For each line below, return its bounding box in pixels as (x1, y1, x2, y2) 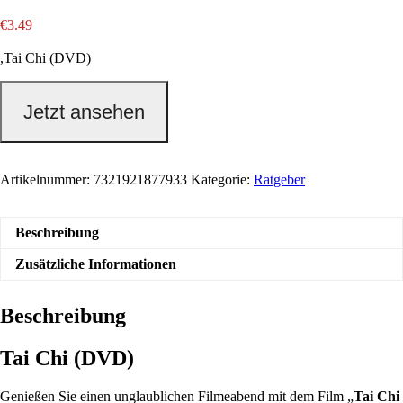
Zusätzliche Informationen (15, 256, 176, 273)
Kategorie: (191, 172, 254, 188)
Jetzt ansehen (23, 101, 145, 124)
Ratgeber (254, 172, 305, 188)
